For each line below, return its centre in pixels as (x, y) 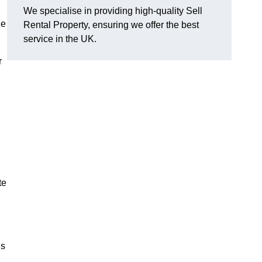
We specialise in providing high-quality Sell (113, 11)
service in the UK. (60, 39)
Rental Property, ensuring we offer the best (111, 25)
